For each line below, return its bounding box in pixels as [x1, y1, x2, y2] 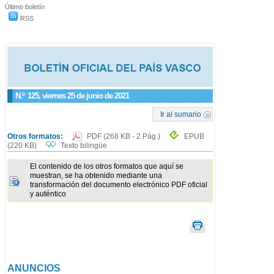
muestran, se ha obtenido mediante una [30, 171, 162, 180]
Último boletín [5, 2, 45, 10]
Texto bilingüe [61, 141, 107, 150]
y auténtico [30, 190, 66, 199]
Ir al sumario [160, 110, 202, 119]
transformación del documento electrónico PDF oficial [30, 180, 207, 190]
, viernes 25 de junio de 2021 [39, 91, 129, 100]
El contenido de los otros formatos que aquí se [30, 162, 183, 171]
